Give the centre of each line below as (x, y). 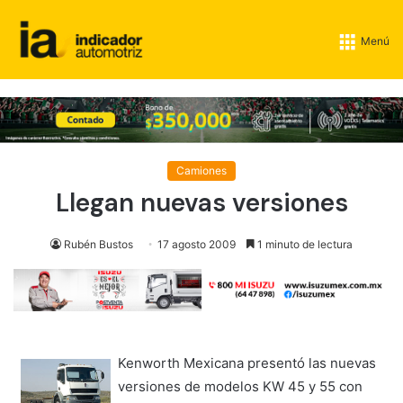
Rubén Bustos (99, 244)
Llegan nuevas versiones (201, 202)
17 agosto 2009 (197, 244)
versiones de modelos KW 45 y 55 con (240, 386)
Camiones (201, 170)
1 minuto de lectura (304, 244)
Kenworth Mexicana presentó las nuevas (247, 363)
